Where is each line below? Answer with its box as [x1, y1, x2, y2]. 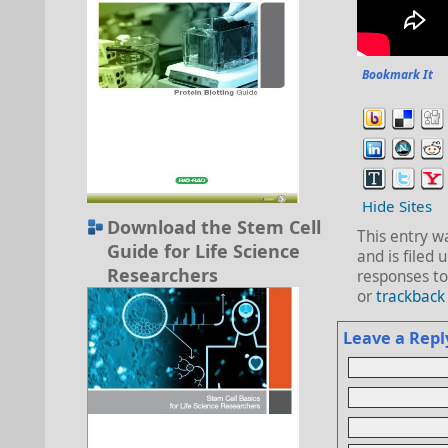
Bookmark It [362, 66, 433, 83]
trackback [376, 286, 445, 306]
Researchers [107, 263, 218, 287]
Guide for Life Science [107, 239, 300, 263]
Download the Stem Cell [107, 215, 321, 239]
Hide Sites [362, 196, 432, 216]
